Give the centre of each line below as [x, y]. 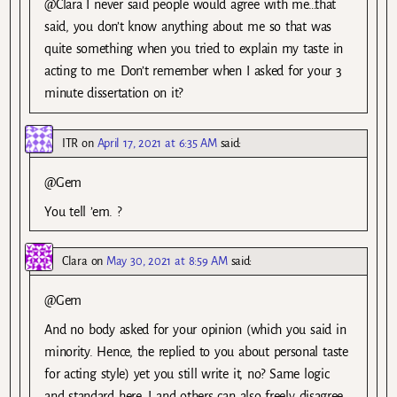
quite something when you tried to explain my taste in [194, 49]
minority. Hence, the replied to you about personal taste [196, 351]
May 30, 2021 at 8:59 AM [167, 261]
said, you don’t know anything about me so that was [188, 27]
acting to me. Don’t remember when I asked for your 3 [193, 71]
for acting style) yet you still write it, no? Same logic [187, 374]
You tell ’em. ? [83, 211]
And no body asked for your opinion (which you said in [195, 329]
